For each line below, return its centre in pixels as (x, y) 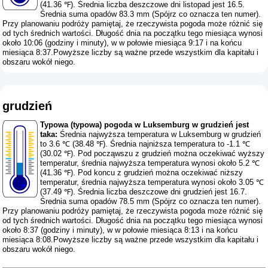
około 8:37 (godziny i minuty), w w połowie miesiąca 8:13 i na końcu (120, 230)
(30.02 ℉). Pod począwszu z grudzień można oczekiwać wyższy (153, 153)
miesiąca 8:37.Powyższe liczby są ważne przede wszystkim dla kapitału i (131, 53)
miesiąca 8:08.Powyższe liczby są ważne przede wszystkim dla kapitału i (131, 239)
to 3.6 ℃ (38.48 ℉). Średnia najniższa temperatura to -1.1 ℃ (145, 144)
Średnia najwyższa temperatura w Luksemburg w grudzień (159, 134)
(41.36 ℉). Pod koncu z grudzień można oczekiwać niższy (142, 172)
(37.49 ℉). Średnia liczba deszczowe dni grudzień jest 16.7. (144, 191)
